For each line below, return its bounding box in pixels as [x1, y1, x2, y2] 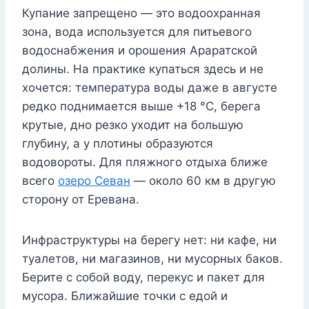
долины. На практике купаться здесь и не [22, 62, 263, 77]
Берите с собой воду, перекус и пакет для [22, 270, 265, 285]
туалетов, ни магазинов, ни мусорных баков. [22, 252, 283, 266]
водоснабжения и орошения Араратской [22, 43, 257, 58]
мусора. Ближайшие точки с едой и [22, 289, 228, 303]
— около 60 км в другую [130, 174, 276, 188]
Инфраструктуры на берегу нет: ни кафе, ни [22, 233, 277, 248]
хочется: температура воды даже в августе [22, 81, 277, 95]
